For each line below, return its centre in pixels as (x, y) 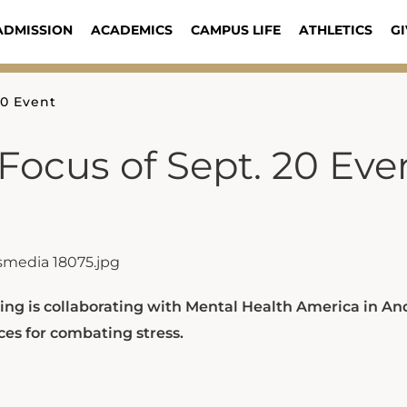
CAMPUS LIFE (235, 30)
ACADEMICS (131, 30)
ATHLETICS (335, 30)
